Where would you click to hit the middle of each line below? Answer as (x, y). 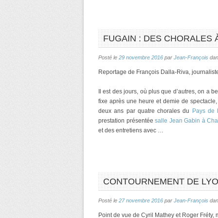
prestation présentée (127, 121)
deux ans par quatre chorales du (145, 111)
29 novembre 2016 (141, 57)
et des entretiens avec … (131, 130)
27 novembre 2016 (141, 200)
